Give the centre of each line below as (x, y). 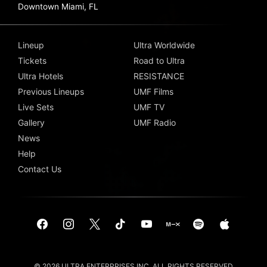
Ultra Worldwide (164, 45)
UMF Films (153, 91)
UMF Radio (155, 122)
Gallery (31, 122)
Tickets (32, 60)
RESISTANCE (159, 76)
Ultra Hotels (41, 76)
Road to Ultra (159, 60)
